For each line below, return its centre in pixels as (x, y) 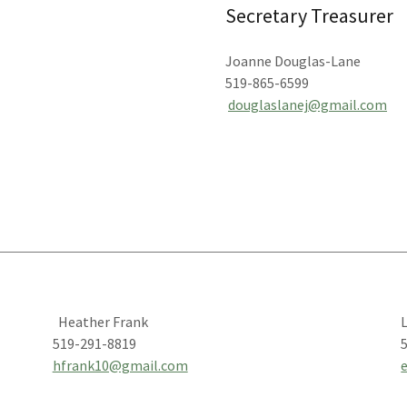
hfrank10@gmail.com (120, 365)
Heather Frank (99, 322)
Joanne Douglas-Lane (293, 61)
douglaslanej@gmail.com (308, 104)
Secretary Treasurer (309, 15)
